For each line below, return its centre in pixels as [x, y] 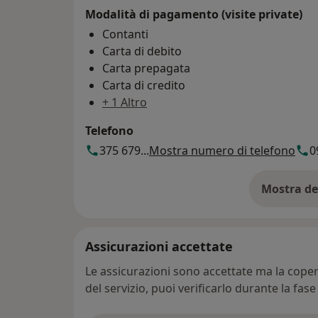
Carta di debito [142, 51]
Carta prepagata [146, 68]
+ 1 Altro [125, 103]
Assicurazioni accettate [159, 247]
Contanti [125, 34]
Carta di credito [144, 86]
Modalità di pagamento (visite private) [194, 15]
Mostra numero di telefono [222, 151]
